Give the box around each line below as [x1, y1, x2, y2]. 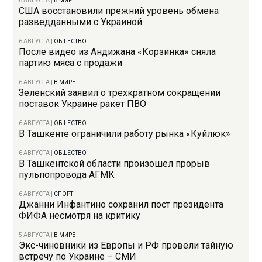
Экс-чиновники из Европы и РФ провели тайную [19, 240, 234, 251]
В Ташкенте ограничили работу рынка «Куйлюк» [19, 128, 231, 140]
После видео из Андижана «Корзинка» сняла [19, 46, 216, 58]
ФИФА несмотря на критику [19, 210, 141, 222]
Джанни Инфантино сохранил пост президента [19, 199, 224, 211]
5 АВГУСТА [19, 232, 50, 239]
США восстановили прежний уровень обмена [19, 5, 219, 17]
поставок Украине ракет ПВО [19, 98, 147, 110]
